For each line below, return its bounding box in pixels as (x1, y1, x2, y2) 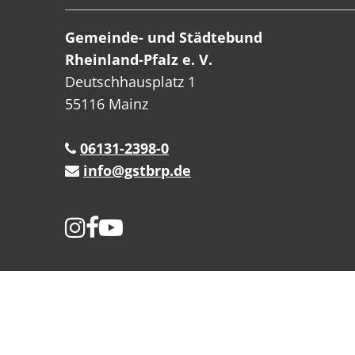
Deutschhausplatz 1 (65, 71, 196, 91)
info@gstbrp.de (83, 160, 191, 180)
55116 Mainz (65, 94, 148, 113)
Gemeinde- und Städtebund (65, 27, 262, 47)
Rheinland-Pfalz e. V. (65, 49, 212, 69)
